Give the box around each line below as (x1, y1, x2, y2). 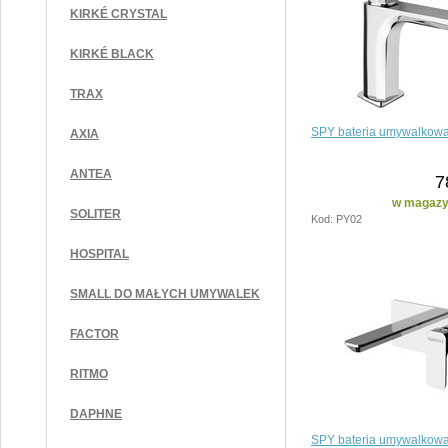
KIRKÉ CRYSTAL (70, 7, 167, 21)
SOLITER (70, 207, 121, 221)
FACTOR (70, 327, 119, 341)
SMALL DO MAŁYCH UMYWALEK (70, 287, 260, 301)
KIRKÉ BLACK (70, 47, 154, 61)
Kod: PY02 (311, 212, 362, 225)
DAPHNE (70, 407, 122, 421)
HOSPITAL (70, 247, 129, 261)
